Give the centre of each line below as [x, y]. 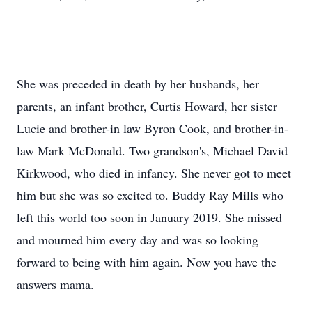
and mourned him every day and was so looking [138, 240]
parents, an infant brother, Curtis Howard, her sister [147, 106]
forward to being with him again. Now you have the [147, 262]
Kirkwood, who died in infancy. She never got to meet [154, 173]
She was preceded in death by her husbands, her [138, 84]
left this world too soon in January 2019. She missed [149, 217]
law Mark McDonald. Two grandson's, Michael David [152, 150]
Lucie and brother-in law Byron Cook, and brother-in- [153, 128]
